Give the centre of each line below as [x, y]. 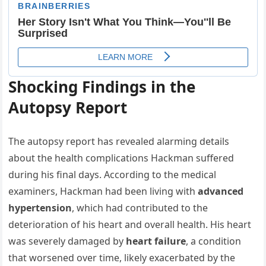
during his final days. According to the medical [113, 174]
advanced [221, 191]
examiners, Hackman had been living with [103, 191]
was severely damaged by [67, 241]
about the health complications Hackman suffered [121, 158]
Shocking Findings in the [102, 86]
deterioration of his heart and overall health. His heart [130, 224]
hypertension [40, 208]
